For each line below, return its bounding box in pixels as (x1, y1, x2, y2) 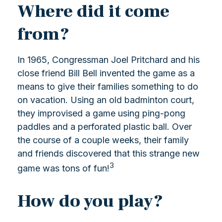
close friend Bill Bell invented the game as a (17, 68, 195, 79)
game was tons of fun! (17, 163, 110, 174)
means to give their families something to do (17, 81, 198, 92)
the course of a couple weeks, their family (17, 135, 189, 146)
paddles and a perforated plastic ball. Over (17, 121, 192, 132)
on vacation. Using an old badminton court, (17, 95, 194, 106)
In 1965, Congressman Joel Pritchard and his (17, 55, 200, 65)
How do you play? (17, 190, 163, 213)
